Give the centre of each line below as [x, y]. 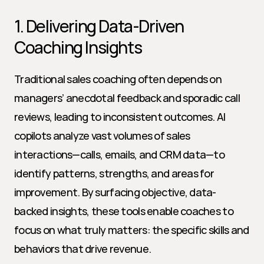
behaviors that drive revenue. [83, 249]
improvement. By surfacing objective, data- [115, 192]
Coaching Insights [78, 47]
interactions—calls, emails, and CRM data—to [120, 154]
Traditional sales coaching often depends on [118, 79]
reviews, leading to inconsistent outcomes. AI [120, 117]
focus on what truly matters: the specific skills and [132, 230]
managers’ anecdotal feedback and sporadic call [127, 98]
